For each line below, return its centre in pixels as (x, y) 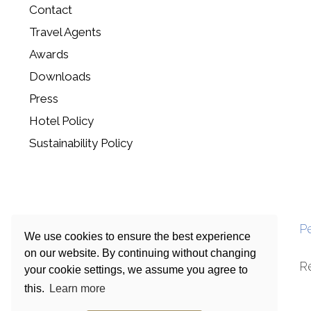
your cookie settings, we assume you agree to (136, 269)
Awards (49, 54)
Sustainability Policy (81, 143)
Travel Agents (65, 32)
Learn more (78, 288)
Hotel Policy (61, 121)
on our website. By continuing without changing (141, 253)
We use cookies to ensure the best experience (138, 236)
